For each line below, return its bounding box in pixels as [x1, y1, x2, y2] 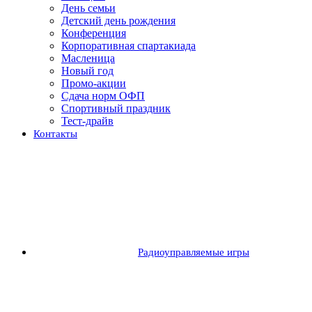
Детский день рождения [61, 15, 175, 27]
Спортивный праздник [61, 102, 171, 115]
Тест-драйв [61, 115, 114, 127]
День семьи [61, 2, 116, 15]
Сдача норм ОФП [61, 90, 145, 102]
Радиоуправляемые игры [138, 247, 249, 258]
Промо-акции [61, 77, 126, 90]
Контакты [33, 128, 77, 140]
